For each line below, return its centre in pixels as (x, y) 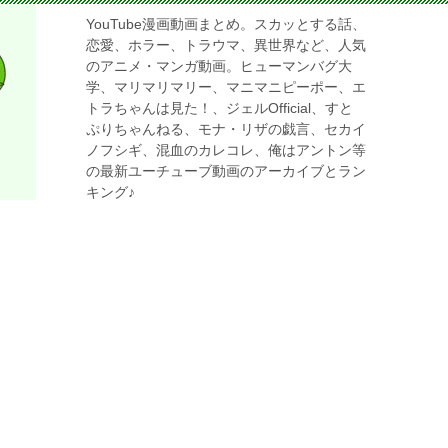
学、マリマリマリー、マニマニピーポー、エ (226, 87)
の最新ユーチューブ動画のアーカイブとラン (226, 171)
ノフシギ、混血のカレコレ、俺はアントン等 (226, 150)
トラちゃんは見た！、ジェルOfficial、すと (219, 108)
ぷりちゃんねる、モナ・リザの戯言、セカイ (226, 129)
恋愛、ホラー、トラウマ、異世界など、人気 (226, 45)
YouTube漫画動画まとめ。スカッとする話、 (226, 24)
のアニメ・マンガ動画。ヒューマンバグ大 (219, 66)
